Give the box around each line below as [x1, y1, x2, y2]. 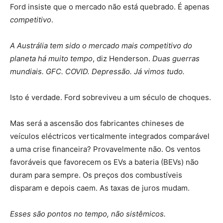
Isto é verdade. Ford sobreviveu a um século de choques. [10, 92, 211, 102]
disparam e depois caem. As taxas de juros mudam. [10, 183, 190, 193]
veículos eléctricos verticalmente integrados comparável [10, 131, 210, 141]
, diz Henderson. [93, 53, 152, 63]
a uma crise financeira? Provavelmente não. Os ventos [10, 144, 201, 154]
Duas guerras [152, 53, 200, 63]
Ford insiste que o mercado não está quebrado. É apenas [10, 1, 210, 11]
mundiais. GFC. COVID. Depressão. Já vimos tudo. [10, 66, 185, 76]
